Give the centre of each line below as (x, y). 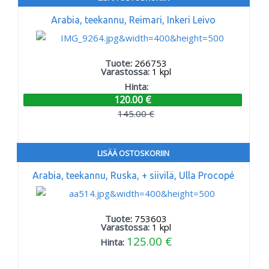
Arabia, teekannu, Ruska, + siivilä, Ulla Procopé (134, 175)
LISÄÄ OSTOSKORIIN (133, 153)
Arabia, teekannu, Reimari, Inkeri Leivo (134, 20)
